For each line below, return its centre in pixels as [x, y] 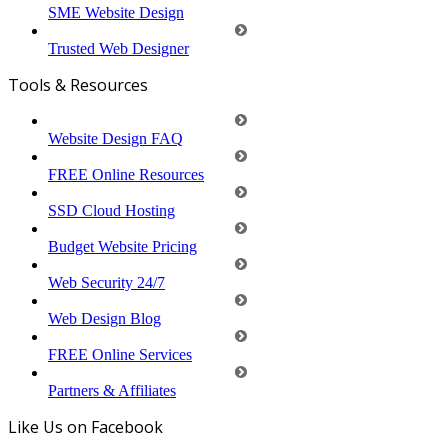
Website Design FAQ [115, 138]
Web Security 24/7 [106, 282]
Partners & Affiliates [112, 390]
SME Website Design [116, 12]
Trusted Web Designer [118, 48]
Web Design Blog [104, 318]
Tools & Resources [78, 84]
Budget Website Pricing [122, 246]
